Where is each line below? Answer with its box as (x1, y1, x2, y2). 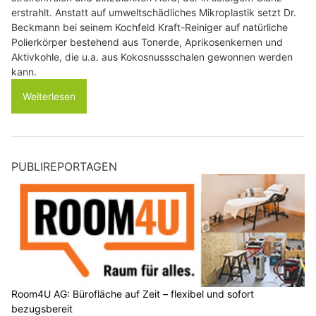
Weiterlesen (23, 90, 75, 102)
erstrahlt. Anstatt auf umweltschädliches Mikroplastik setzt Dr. (11, 6, 296, 18)
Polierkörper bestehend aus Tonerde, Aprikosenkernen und (11, 36, 283, 48)
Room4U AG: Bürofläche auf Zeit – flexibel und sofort (11, 288, 254, 300)
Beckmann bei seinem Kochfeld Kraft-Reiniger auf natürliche (11, 21, 288, 33)
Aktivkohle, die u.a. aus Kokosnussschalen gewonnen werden (11, 51, 293, 63)
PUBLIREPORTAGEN (11, 159, 117, 174)
